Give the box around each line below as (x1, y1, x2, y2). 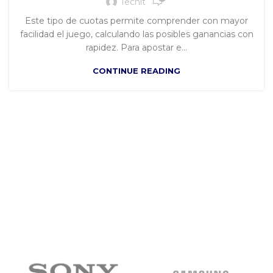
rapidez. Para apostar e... (86, 42, 187, 53)
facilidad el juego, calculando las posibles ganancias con (19, 29, 253, 40)
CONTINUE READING (93, 66, 180, 76)
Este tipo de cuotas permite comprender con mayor (25, 15, 248, 26)
